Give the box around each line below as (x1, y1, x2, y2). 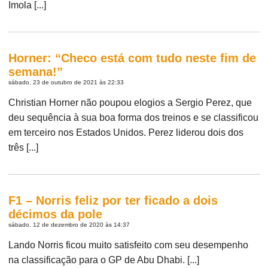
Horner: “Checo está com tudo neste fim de (8, 51, 257, 65)
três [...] (8, 142, 39, 153)
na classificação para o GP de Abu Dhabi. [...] (8, 254, 200, 265)
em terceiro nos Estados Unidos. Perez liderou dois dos (8, 127, 244, 138)
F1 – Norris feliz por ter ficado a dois (8, 193, 218, 207)
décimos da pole (8, 207, 103, 221)
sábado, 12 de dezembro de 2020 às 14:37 (8, 221, 130, 228)
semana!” (8, 65, 63, 78)
